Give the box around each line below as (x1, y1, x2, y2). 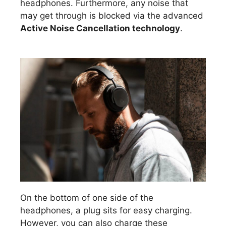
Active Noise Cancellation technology (20, 23, 180, 34)
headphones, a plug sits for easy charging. (20, 205, 192, 216)
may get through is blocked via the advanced (20, 11, 203, 21)
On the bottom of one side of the (20, 193, 153, 203)
